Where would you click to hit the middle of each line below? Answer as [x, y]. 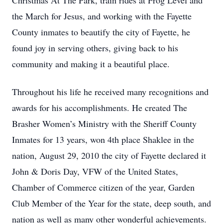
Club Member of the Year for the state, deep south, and [111, 203]
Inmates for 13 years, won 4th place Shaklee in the [103, 139]
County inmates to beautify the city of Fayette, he [101, 32]
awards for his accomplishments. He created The [100, 108]
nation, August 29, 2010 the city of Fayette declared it [109, 155]
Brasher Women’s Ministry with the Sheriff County [104, 123]
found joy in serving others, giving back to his [95, 48]
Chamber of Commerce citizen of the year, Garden [103, 187]
